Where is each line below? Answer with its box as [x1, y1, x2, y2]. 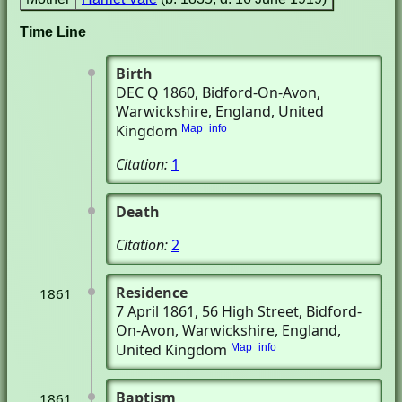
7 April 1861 [116, 301, 195, 321]
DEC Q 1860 [116, 83, 195, 102]
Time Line [20, 24, 86, 39]
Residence [116, 283, 188, 302]
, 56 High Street [195, 301, 299, 321]
